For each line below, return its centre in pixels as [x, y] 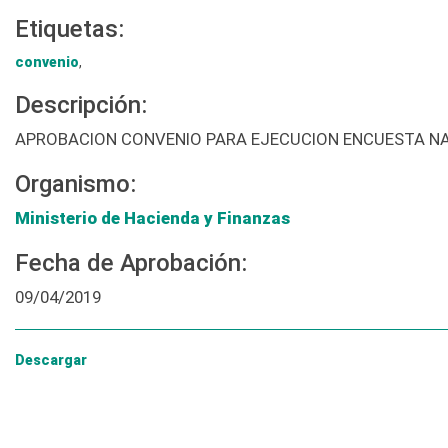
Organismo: [75, 184]
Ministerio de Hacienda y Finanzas [152, 218]
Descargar [51, 360]
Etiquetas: [69, 29]
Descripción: [81, 105]
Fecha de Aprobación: [131, 263]
